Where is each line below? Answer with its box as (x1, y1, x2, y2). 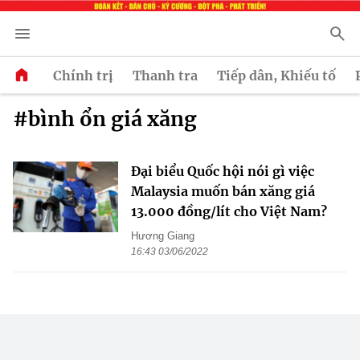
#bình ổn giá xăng (13, 106, 197, 133)
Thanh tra (133, 67, 198, 84)
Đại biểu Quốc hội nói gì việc (131, 163, 314, 180)
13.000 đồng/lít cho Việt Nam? (131, 203, 327, 220)
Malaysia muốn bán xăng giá (131, 183, 315, 200)
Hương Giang (131, 230, 194, 243)
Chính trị (53, 67, 113, 84)
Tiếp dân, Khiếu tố (217, 67, 336, 84)
